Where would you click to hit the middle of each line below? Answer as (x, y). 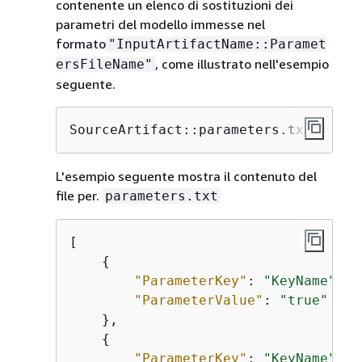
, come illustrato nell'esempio (242, 64)
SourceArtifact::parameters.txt (190, 130)
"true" (303, 300)
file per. (79, 196)
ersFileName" (104, 64)
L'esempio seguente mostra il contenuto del (186, 176)
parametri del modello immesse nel (160, 24)
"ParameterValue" (198, 300)
